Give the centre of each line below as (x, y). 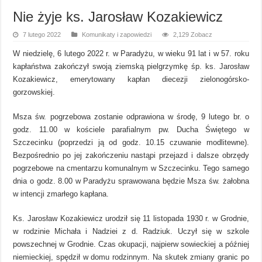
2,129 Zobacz (193, 34)
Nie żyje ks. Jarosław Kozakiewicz (118, 16)
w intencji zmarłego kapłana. (61, 194)
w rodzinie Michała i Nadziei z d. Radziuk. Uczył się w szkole (131, 231)
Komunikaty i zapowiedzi (117, 34)
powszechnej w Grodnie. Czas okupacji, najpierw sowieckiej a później (131, 244)
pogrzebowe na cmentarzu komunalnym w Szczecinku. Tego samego (131, 168)
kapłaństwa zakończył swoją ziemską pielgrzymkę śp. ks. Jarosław (131, 66)
